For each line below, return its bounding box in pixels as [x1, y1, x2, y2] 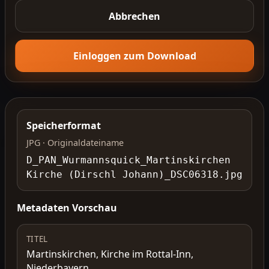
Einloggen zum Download [73, 49, 196, 63]
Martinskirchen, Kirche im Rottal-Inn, [26, 247, 193, 261]
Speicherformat [26, 119, 101, 133]
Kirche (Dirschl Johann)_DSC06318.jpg [26, 169, 243, 181]
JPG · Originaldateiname [26, 136, 124, 148]
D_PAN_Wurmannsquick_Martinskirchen [26, 154, 231, 166]
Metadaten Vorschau [17, 201, 118, 215]
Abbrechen [109, 9, 160, 23]
